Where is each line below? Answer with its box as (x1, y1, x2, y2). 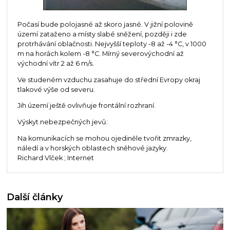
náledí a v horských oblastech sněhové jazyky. (17, 144, 168, 152)
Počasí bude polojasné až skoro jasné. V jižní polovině (17, 20, 193, 28)
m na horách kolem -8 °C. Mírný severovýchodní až (17, 49, 184, 57)
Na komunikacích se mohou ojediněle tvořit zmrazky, (17, 135, 191, 142)
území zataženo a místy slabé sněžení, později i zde (17, 30, 187, 38)
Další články (7, 191, 63, 203)
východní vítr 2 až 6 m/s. (17, 59, 94, 67)
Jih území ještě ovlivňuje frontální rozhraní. (17, 102, 156, 110)
